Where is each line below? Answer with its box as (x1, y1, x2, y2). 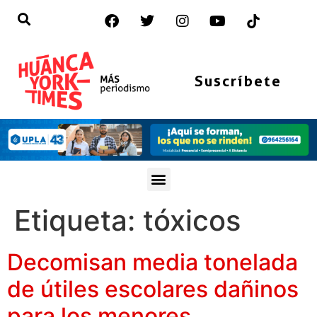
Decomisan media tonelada (7, 248, 298, 276)
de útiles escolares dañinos (7, 275, 299, 303)
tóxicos (143, 202, 241, 238)
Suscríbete (194, 71, 282, 90)
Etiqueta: (14, 202, 143, 238)
